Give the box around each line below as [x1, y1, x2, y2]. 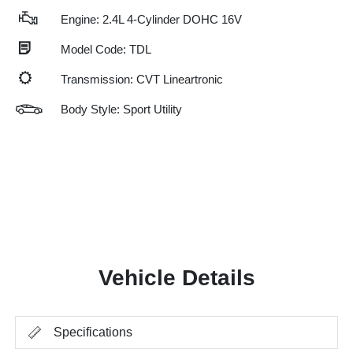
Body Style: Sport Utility [61, 102, 182, 116]
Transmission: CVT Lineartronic [61, 72, 223, 86]
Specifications [54, 325, 133, 339]
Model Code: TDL [61, 42, 151, 56]
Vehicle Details [98, 265, 255, 290]
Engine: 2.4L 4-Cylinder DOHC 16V [61, 12, 242, 26]
